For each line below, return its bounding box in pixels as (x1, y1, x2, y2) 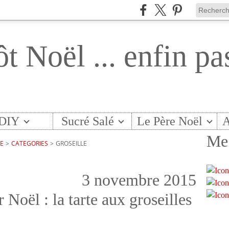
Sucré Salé (61, 114, 114, 128)
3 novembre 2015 (82, 171, 196, 189)
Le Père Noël (137, 114, 203, 128)
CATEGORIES (11, 139, 48, 148)
